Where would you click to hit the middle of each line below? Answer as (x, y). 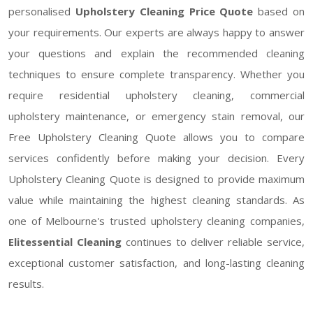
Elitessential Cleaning (65, 241)
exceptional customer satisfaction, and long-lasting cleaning (156, 262)
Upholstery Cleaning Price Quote (164, 11)
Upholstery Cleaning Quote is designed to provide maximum (156, 179)
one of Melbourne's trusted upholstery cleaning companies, (156, 220)
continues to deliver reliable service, (213, 241)
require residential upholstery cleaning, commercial (156, 95)
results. (26, 283)
